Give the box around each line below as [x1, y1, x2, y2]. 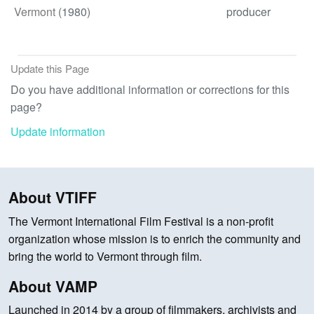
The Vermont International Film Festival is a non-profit [8, 212, 273, 229]
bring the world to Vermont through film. [8, 247, 202, 264]
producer [226, 3, 271, 20]
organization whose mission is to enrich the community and [8, 230, 301, 247]
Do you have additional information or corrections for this [11, 81, 289, 98]
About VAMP [8, 275, 97, 296]
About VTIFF [8, 186, 97, 208]
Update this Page [11, 60, 89, 76]
